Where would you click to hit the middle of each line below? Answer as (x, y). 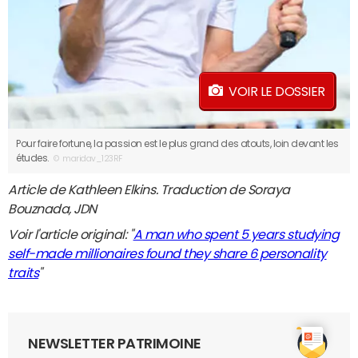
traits (24, 273)
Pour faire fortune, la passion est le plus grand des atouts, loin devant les (177, 144)
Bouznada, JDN (52, 209)
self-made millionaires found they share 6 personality (167, 254)
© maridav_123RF (87, 159)
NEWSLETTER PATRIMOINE (115, 344)
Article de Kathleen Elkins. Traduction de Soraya (149, 190)
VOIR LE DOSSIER (277, 91)
